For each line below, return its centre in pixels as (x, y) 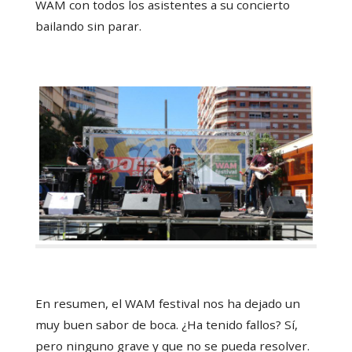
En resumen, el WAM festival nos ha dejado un (167, 304)
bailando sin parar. (88, 26)
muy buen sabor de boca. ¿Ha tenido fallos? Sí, (166, 325)
